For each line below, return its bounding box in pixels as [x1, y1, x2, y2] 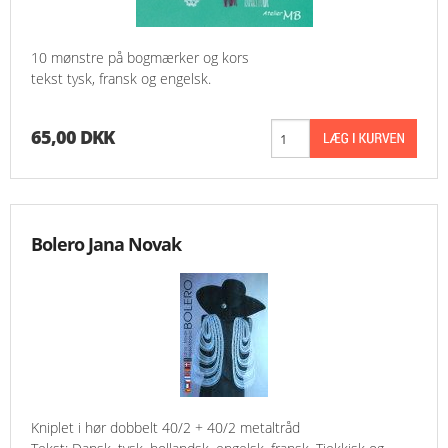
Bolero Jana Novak [31, 232, 181, 257]
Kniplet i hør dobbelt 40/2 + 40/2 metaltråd [31, 418, 300, 438]
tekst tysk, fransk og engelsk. [31, 69, 211, 89]
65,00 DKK [31, 125, 114, 150]
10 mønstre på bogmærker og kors [31, 48, 249, 68]
